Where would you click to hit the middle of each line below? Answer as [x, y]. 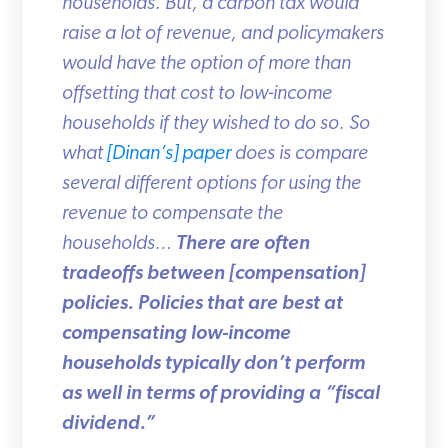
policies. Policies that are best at [195, 303]
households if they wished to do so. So [208, 123]
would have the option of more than [199, 63]
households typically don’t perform [206, 363]
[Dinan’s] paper [161, 153]
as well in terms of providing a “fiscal [213, 393]
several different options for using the [204, 183]
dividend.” [101, 423]
